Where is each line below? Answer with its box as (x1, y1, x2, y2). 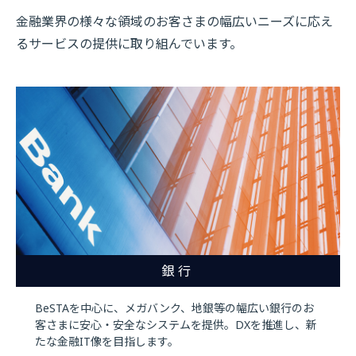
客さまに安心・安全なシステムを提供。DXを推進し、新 (35, 316, 317, 332)
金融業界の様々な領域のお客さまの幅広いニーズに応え (16, 12, 333, 30)
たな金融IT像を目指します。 (35, 333, 179, 349)
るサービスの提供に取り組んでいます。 (16, 34, 242, 52)
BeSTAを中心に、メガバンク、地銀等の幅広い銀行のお (35, 300, 314, 315)
